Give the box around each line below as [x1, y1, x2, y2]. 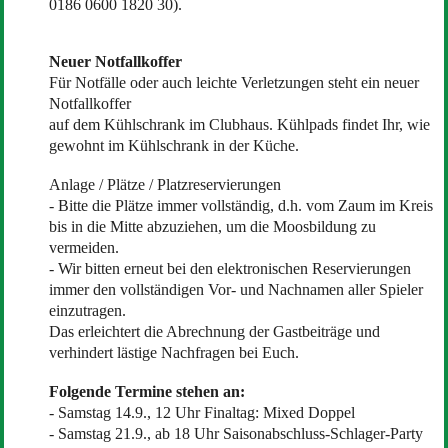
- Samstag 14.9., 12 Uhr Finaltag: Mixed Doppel [48, 403, 355, 421]
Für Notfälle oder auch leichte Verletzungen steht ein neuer [48, 73, 419, 91]
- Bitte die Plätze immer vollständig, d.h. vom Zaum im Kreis [48, 196, 433, 214]
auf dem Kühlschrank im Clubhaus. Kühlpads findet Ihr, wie [48, 115, 430, 133]
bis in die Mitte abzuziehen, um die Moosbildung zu [48, 217, 376, 235]
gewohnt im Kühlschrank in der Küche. [48, 136, 299, 154]
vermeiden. [48, 238, 119, 256]
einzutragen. [48, 301, 126, 319]
